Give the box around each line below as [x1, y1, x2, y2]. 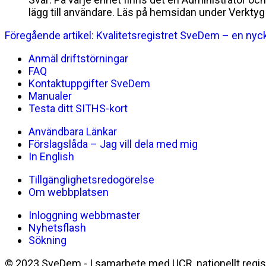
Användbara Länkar [28, 125, 117, 138]
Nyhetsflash [28, 221, 86, 235]
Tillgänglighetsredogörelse [28, 173, 154, 186]
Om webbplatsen [28, 186, 109, 199]
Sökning [28, 234, 66, 247]
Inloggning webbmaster [28, 209, 140, 222]
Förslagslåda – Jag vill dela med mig [28, 138, 198, 151]
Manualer [28, 90, 72, 103]
